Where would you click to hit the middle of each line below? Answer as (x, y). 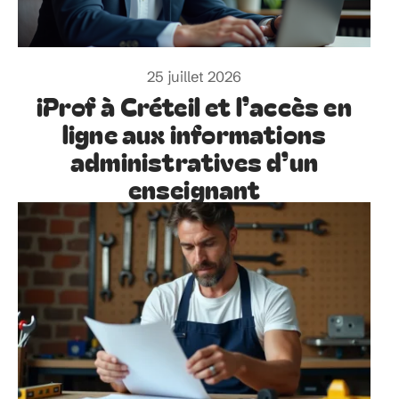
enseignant (194, 189)
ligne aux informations (194, 134)
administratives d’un (194, 161)
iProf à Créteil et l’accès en (194, 106)
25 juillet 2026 (194, 77)
